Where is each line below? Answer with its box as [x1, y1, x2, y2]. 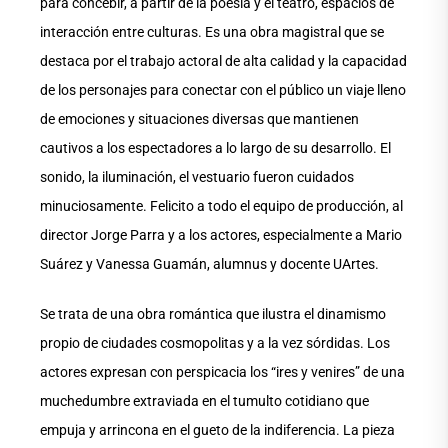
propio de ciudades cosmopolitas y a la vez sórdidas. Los [40, 335, 390, 352]
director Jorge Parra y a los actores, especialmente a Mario [40, 227, 402, 244]
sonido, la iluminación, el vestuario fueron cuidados [40, 169, 354, 186]
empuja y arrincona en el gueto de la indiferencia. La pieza [40, 422, 395, 439]
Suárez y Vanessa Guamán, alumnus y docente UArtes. [40, 256, 379, 273]
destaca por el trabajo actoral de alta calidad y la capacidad [40, 53, 407, 70]
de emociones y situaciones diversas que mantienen [40, 111, 359, 128]
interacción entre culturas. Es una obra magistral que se [40, 24, 384, 41]
